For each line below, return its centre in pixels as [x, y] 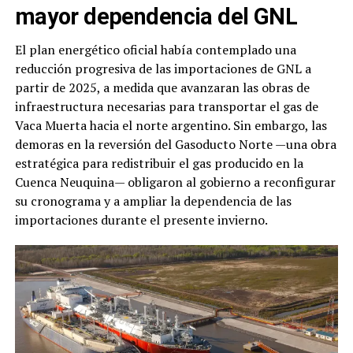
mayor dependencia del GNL [156, 16]
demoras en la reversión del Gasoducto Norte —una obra [175, 144]
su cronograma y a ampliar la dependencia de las [153, 201]
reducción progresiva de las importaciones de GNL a [163, 68]
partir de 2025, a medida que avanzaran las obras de [162, 87]
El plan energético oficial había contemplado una [155, 49]
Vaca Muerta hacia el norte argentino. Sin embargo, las [171, 125]
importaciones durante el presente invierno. [141, 219]
